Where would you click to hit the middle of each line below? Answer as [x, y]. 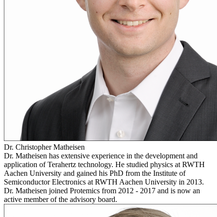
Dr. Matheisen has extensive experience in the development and [101, 155]
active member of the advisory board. [61, 199]
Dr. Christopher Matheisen [44, 147]
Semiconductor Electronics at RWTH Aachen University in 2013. [104, 182]
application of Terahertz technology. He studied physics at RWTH [104, 164]
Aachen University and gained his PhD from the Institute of [95, 173]
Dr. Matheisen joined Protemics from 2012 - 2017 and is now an [102, 190]
